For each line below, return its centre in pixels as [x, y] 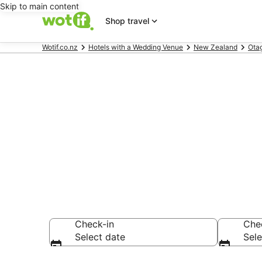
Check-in [94, 224]
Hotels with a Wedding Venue [136, 47]
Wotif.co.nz [60, 47]
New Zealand [216, 47]
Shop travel [127, 21]
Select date [100, 237]
